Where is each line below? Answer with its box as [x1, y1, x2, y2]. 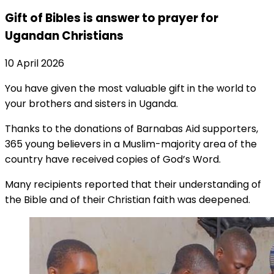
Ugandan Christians [5, 27, 124, 44]
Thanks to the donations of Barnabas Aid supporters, [5, 122, 258, 136]
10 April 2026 [5, 56, 64, 71]
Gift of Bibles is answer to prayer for [5, 9, 218, 26]
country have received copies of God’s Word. [5, 152, 221, 167]
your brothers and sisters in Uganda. [5, 97, 178, 111]
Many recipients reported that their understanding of [5, 177, 261, 192]
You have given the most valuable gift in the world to [5, 81, 256, 96]
